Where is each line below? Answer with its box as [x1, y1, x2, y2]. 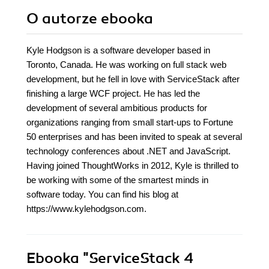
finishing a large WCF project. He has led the [26, 88, 200, 99]
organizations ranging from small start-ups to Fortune [26, 117, 233, 128]
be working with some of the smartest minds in [26, 175, 208, 186]
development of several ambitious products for [26, 103, 207, 113]
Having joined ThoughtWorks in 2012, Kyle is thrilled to [26, 160, 238, 171]
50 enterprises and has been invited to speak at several [26, 131, 242, 142]
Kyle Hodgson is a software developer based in [26, 45, 210, 56]
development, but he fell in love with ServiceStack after [26, 74, 240, 85]
